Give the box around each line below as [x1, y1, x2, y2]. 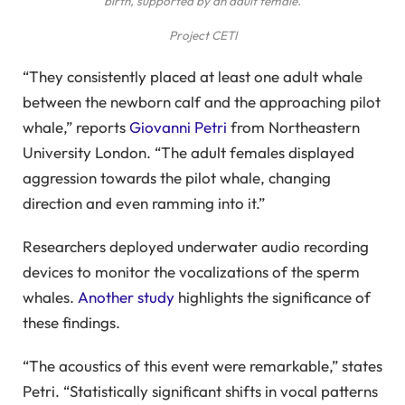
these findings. [23, 312, 120, 332]
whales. [23, 287, 78, 306]
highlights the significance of [174, 287, 371, 306]
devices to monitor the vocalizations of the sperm [23, 261, 360, 281]
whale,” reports [23, 117, 129, 137]
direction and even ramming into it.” [23, 193, 265, 212]
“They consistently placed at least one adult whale [23, 66, 363, 86]
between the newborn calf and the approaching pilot [23, 91, 381, 111]
